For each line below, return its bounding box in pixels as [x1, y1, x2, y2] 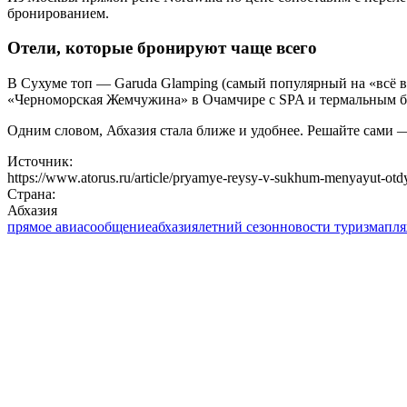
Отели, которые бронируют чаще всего [7, 38, 317, 58]
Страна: [7, 186, 55, 203]
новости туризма [280, 219, 384, 235]
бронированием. [7, 5, 109, 21]
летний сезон [198, 219, 280, 235]
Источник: [7, 154, 73, 170]
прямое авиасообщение [7, 219, 152, 235]
